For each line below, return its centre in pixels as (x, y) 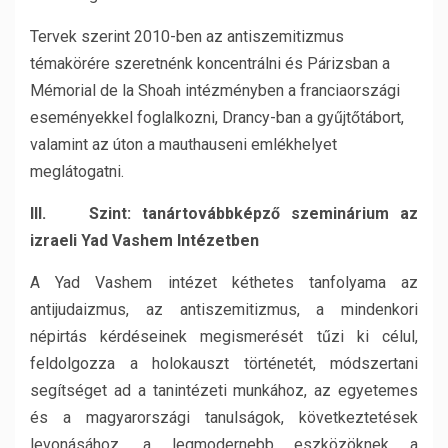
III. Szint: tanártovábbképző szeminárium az (224, 213)
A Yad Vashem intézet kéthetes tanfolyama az (224, 282)
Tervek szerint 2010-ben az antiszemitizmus (187, 36)
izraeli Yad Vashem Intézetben (144, 240)
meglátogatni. (77, 171)
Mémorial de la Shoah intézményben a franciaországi (215, 90)
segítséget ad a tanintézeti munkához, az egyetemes (224, 390)
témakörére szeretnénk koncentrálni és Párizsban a (210, 63)
